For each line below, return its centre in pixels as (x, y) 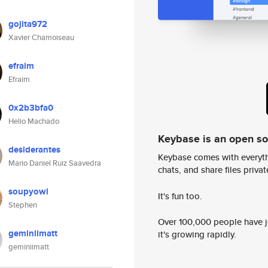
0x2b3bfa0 (31, 108)
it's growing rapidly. (197, 234)
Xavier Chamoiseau (41, 37)
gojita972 (28, 24)
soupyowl (28, 191)
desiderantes (34, 150)
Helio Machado (34, 121)
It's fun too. (180, 196)
